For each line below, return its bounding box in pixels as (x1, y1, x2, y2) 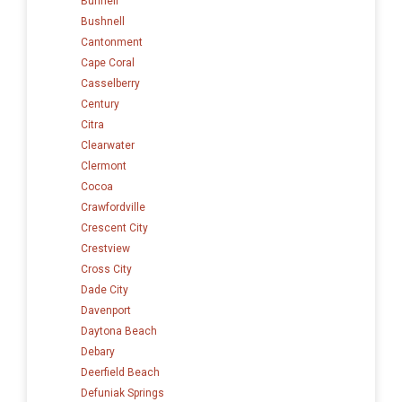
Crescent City (81, 221, 148, 234)
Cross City (81, 262, 132, 275)
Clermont (81, 159, 127, 172)
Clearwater (81, 138, 135, 152)
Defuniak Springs (81, 386, 164, 399)
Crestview (81, 241, 130, 255)
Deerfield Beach (81, 365, 160, 379)
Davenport (81, 303, 131, 317)
